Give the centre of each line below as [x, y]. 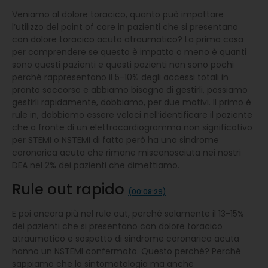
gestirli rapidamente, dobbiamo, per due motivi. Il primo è [132, 102]
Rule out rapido [70, 189]
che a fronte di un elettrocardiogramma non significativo [132, 127]
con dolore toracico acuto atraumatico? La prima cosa [128, 39]
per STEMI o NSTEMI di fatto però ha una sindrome [115, 140]
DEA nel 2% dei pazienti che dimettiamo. [96, 165]
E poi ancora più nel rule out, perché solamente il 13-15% [128, 213]
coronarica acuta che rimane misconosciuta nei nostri [127, 152]
